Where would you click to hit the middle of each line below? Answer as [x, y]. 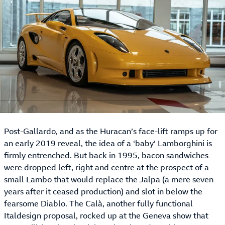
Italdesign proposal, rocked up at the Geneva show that [106, 216]
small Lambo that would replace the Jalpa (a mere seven [109, 180]
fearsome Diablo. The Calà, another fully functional [98, 204]
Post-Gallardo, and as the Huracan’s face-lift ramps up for [111, 131]
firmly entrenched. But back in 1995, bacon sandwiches [106, 155]
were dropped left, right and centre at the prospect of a [106, 167]
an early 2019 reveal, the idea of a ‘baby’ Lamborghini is [108, 143]
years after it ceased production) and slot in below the [103, 192]
